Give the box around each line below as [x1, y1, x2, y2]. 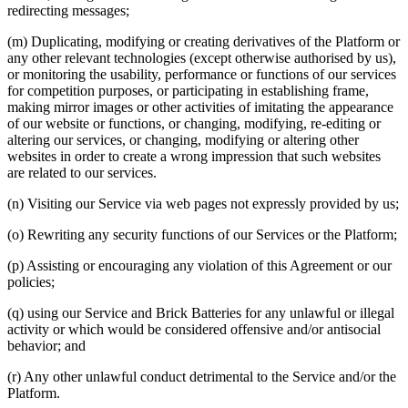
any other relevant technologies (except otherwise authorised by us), [7, 49, 396, 66]
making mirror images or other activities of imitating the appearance [7, 98, 393, 115]
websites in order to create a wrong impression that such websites [7, 148, 381, 164]
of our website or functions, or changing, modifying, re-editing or [7, 115, 381, 131]
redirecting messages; [7, 2, 129, 18]
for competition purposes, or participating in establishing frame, [7, 82, 369, 98]
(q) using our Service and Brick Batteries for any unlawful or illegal [7, 304, 394, 321]
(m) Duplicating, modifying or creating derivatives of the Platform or [7, 33, 400, 49]
